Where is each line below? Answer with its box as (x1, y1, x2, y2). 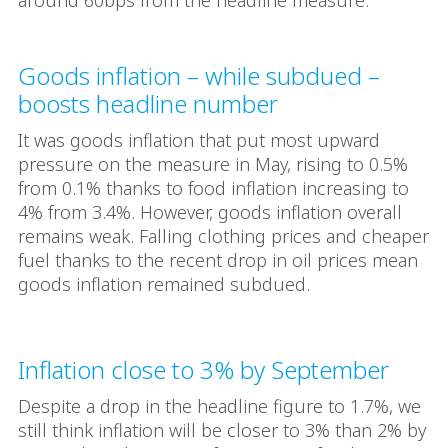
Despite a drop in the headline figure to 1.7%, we (18, 394, 421, 418)
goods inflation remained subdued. (18, 272, 315, 296)
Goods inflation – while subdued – (18, 59, 380, 92)
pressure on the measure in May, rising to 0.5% (18, 152, 408, 176)
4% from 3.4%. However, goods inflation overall (18, 200, 402, 224)
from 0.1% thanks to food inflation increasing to (18, 176, 409, 200)
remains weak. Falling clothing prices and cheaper (18, 224, 429, 248)
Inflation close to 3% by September (18, 353, 389, 386)
